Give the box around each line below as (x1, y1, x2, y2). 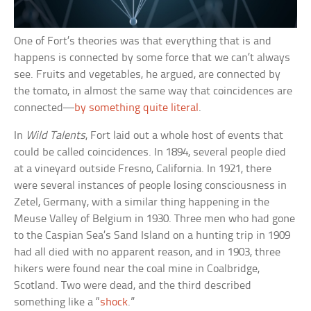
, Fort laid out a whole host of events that (85, 130, 284, 142)
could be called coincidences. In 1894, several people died (14, 146, 287, 159)
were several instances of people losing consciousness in (14, 180, 287, 192)
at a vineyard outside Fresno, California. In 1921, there (14, 163, 272, 176)
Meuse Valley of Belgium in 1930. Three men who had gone (14, 213, 296, 226)
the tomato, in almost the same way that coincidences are (14, 85, 293, 98)
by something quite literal (74, 102, 199, 115)
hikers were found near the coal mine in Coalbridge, (14, 263, 260, 276)
